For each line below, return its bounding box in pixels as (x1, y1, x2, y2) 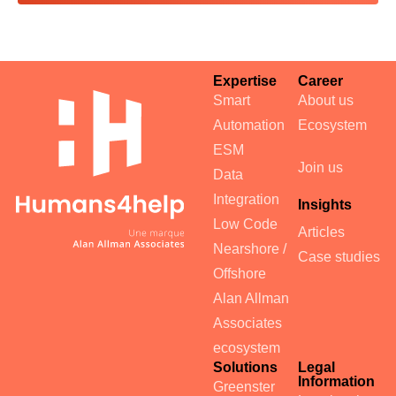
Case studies (297, 249, 380, 265)
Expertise (212, 73, 277, 89)
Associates (212, 316, 282, 331)
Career (297, 73, 343, 89)
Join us (297, 160, 343, 176)
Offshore (212, 266, 266, 282)
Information (297, 374, 375, 390)
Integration (212, 192, 279, 208)
